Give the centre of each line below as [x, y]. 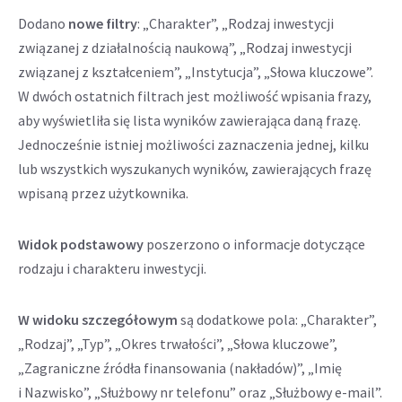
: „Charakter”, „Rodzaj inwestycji [236, 23]
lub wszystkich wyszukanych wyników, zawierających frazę [195, 169]
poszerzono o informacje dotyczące [254, 244]
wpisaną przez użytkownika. [103, 193]
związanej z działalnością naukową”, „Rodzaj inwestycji [185, 48]
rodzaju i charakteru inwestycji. [112, 268]
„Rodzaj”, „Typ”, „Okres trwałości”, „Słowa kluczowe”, [178, 344]
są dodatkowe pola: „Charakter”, [279, 319]
